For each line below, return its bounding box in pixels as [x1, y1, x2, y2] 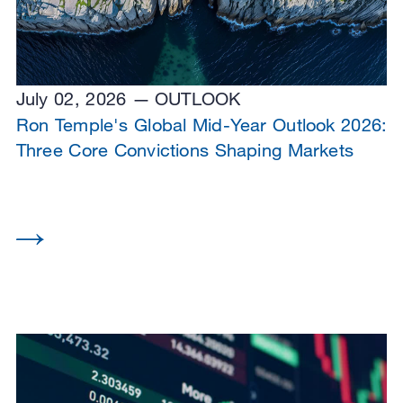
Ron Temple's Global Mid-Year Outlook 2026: [15, 114, 388, 136]
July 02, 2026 [15, 88, 127, 110]
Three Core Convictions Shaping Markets [15, 139, 354, 161]
